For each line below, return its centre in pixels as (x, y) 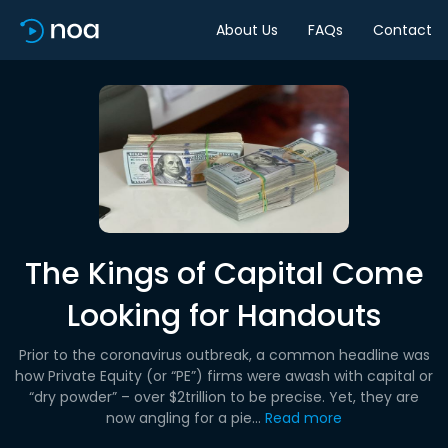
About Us (247, 29)
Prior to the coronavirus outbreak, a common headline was (224, 355)
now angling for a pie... (183, 418)
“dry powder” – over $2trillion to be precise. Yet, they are (224, 397)
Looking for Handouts (224, 316)
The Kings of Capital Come (224, 274)
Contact (402, 29)
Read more (303, 418)
